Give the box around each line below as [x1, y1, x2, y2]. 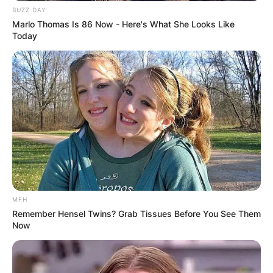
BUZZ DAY [12, 6, 46, 14]
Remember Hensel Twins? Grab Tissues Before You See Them [12, 208, 261, 219]
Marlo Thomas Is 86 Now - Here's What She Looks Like [12, 19, 235, 30]
